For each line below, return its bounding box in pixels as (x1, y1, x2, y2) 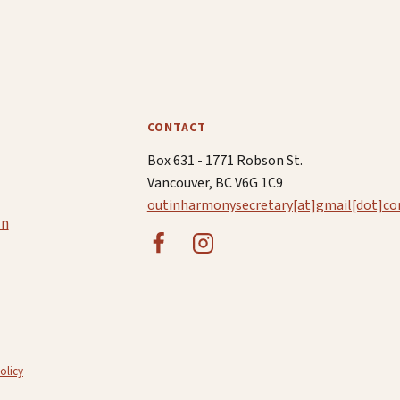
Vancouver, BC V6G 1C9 (146, 173, 283, 194)
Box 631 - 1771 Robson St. (146, 151, 303, 171)
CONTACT (146, 119, 207, 137)
